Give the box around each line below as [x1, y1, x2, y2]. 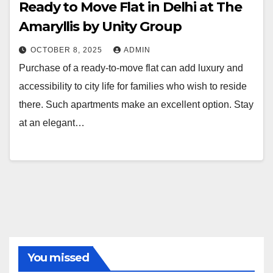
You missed [27, 250, 89, 264]
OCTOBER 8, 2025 [30, 46, 105, 55]
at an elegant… [19, 118, 85, 129]
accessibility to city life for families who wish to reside [19, 81, 247, 92]
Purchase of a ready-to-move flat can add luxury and [19, 63, 243, 74]
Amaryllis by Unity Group [19, 18, 182, 35]
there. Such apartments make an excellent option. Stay [19, 99, 253, 110]
